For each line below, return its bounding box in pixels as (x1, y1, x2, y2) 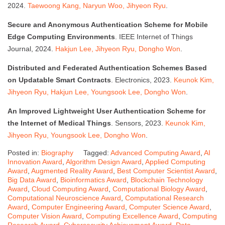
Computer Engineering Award (32, 202, 125, 211)
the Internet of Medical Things (8, 119, 111, 127)
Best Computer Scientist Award (117, 166, 215, 175)
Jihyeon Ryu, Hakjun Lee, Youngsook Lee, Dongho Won (8, 87, 186, 96)
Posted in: (8, 148, 41, 157)
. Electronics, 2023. (111, 75, 174, 84)
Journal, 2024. (8, 44, 55, 53)
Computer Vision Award (8, 211, 82, 220)
